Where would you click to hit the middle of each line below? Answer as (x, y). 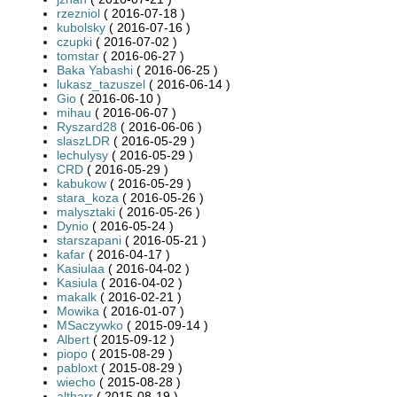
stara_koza (88, 197)
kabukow (82, 183)
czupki (74, 41)
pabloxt (77, 367)
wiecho (76, 381)
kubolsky (81, 27)
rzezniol (78, 13)
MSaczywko (90, 325)
